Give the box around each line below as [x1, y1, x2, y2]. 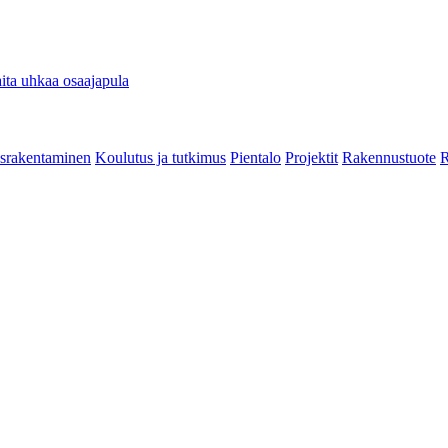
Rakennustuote [342, 149, 436, 167]
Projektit [285, 149, 338, 167]
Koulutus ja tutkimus [95, 149, 226, 167]
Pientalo [230, 149, 281, 167]
